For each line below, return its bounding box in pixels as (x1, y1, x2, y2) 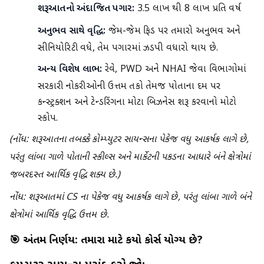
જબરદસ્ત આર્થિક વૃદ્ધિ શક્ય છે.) (9, 169, 121, 182)
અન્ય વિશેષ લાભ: (38, 64, 103, 77)
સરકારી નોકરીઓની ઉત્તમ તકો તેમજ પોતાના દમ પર (38, 81, 221, 94)
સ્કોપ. (38, 113, 58, 126)
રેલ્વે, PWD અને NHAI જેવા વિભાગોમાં (102, 64, 247, 77)
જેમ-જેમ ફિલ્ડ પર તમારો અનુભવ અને (105, 25, 241, 38)
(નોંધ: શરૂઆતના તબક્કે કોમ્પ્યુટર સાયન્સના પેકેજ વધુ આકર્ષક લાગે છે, (9, 134, 249, 147)
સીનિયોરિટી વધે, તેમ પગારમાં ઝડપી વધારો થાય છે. (38, 42, 219, 55)
